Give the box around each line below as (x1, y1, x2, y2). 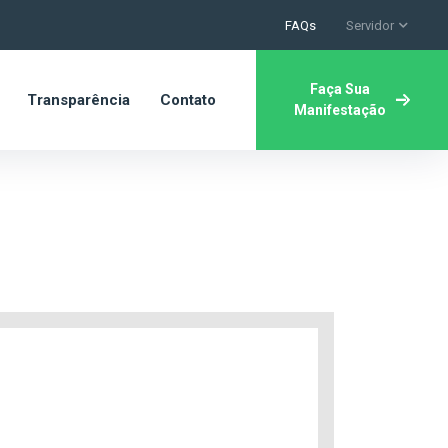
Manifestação (294, 102, 386, 118)
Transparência (27, 91, 130, 109)
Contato (160, 91, 216, 109)
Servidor (346, 17, 394, 33)
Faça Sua (310, 81, 370, 97)
